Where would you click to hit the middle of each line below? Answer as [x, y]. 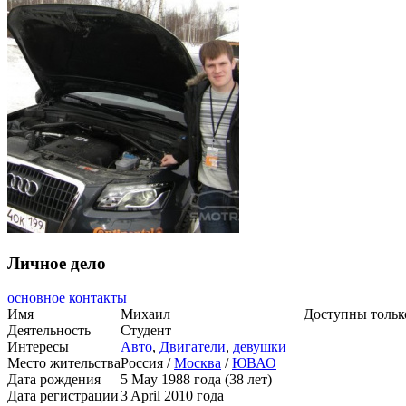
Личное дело [57, 263]
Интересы [38, 347]
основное [36, 298]
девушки [260, 347]
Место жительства [64, 363]
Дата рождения [54, 380]
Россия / [147, 363]
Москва [198, 363]
